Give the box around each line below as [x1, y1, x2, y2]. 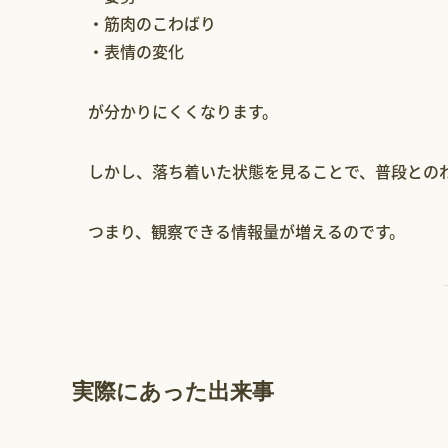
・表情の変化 [88, 39, 184, 64]
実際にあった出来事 [72, 376, 274, 405]
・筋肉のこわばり [88, 11, 216, 36]
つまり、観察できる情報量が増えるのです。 [88, 219, 405, 244]
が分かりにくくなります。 [88, 99, 278, 124]
